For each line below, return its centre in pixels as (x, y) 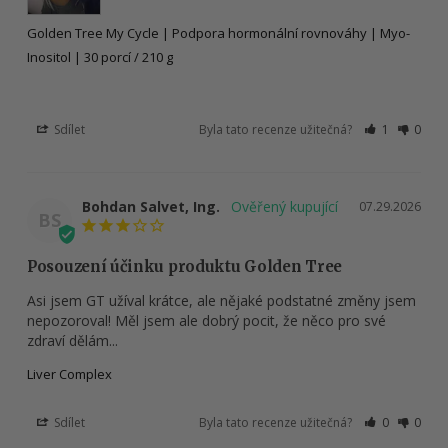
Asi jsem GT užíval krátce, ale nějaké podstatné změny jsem (221, 301)
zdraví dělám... (72, 341)
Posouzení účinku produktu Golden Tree (184, 267)
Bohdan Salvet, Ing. (151, 207)
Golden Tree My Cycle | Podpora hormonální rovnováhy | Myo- (218, 33)
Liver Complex (69, 374)
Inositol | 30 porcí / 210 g (100, 57)
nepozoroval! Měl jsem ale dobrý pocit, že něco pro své (206, 321)
